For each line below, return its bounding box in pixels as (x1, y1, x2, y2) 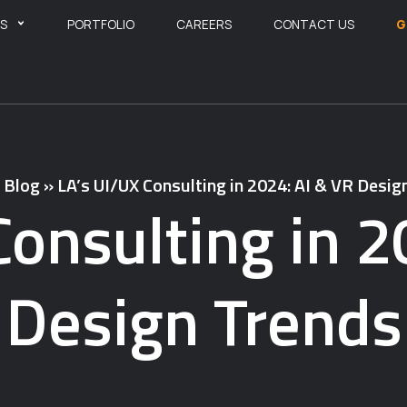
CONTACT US (273, 16, 354, 33)
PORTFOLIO (66, 16, 134, 33)
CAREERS (175, 16, 232, 33)
